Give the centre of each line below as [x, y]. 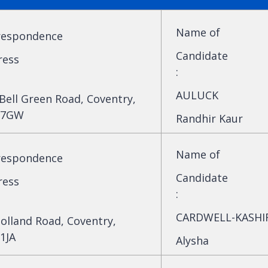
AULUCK [197, 95]
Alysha [192, 240]
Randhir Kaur [209, 118]
